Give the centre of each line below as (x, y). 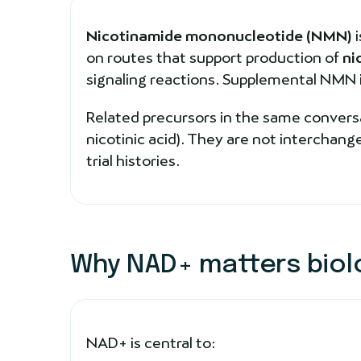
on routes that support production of (214, 57)
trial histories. (133, 160)
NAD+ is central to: (151, 342)
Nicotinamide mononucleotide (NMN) (219, 35)
